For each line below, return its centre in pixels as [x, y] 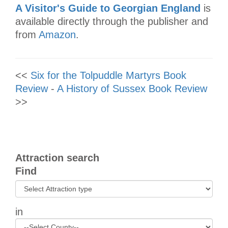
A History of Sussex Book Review [132, 88]
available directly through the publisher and [112, 21]
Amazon [57, 34]
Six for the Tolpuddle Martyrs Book [108, 75]
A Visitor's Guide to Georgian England [108, 8]
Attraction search [57, 158]
